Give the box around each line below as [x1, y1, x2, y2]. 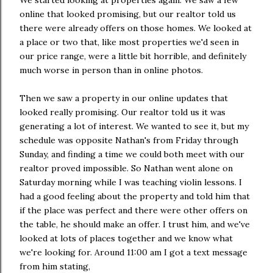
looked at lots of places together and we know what [19, 232, 233, 244]
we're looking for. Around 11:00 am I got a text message [19, 246, 247, 258]
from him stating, [19, 260, 90, 272]
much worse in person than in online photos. [19, 64, 203, 76]
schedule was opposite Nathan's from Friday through [19, 134, 238, 146]
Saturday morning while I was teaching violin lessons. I [19, 176, 242, 188]
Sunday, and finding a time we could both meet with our [19, 148, 244, 160]
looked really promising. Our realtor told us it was [19, 106, 225, 118]
